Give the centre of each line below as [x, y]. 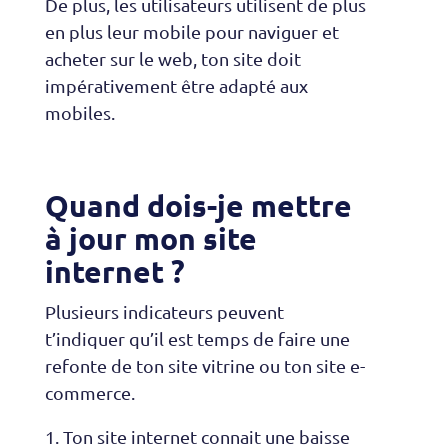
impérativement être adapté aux [176, 86]
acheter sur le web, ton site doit [172, 59]
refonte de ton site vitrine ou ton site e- [204, 366]
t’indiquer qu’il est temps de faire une [197, 339]
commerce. [89, 393]
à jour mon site [150, 239]
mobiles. [79, 113]
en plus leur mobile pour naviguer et [191, 32]
